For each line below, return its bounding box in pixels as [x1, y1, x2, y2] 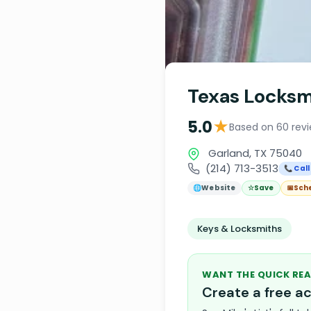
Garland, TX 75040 [205, 146, 302, 160]
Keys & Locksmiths [197, 222, 282, 235]
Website [201, 183, 236, 193]
